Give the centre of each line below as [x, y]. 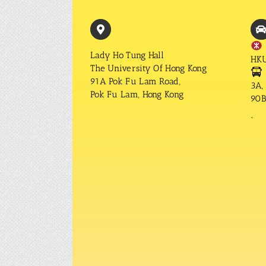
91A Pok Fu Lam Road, [135, 81]
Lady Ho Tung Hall [127, 55]
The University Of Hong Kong [148, 68]
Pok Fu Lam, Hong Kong [137, 94]
